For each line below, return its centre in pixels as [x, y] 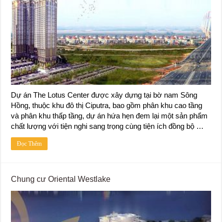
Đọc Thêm [29, 143]
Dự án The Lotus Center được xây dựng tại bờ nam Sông [104, 95]
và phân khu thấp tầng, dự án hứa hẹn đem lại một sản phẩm [110, 115]
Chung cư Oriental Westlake [61, 179]
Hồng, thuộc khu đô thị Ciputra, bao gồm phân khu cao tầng [107, 105]
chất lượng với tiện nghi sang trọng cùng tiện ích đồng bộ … [108, 126]
